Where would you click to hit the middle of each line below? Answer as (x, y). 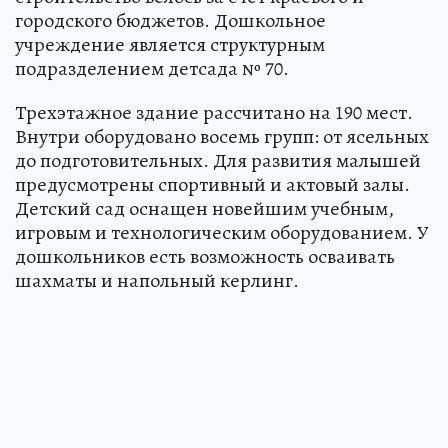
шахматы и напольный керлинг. (157, 281)
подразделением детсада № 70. (152, 69)
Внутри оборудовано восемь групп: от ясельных (222, 137)
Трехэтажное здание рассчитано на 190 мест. (214, 113)
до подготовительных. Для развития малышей (218, 161)
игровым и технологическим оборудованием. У (222, 233)
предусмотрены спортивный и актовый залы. (212, 185)
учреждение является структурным (170, 45)
